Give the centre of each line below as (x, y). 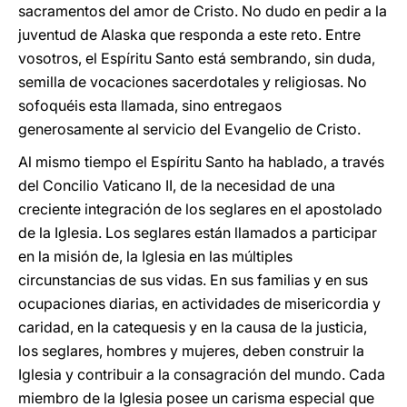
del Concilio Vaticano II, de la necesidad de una (177, 185)
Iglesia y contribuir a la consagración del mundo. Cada (202, 374)
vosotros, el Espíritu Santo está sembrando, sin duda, (197, 58)
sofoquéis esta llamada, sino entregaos (150, 105)
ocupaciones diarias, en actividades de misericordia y (199, 303)
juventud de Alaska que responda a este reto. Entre (189, 35)
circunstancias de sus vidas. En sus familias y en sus (193, 280)
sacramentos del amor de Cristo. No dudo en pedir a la (203, 11)
